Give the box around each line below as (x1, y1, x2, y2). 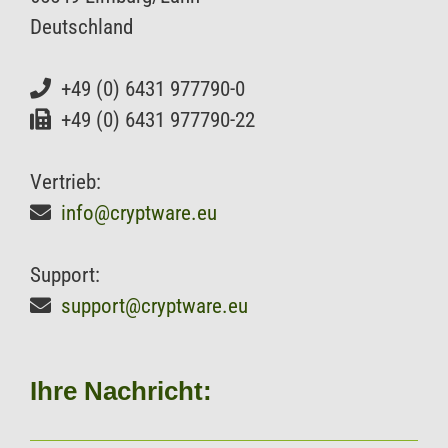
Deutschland (30, 14, 133, 39)
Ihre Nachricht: (30, 375, 212, 406)
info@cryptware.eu (61, 200, 217, 225)
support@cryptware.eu (61, 293, 248, 318)
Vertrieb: (30, 169, 101, 194)
